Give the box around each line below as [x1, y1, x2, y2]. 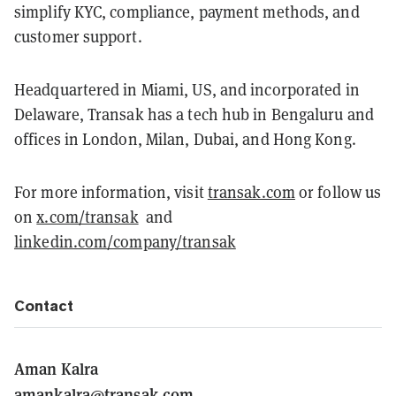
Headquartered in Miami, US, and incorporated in [14, 79, 360, 100]
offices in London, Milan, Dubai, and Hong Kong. [14, 128, 356, 149]
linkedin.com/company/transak [14, 231, 236, 252]
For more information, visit [14, 181, 208, 202]
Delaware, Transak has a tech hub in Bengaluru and [14, 103, 374, 125]
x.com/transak [36, 206, 139, 227]
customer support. [14, 26, 142, 47]
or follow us [294, 181, 382, 202]
